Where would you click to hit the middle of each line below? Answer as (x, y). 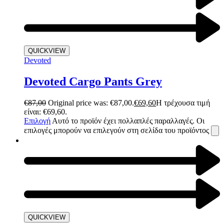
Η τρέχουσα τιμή (183, 103)
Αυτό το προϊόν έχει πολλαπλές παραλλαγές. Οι (128, 121)
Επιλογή (37, 121)
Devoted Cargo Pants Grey (93, 82)
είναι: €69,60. (45, 112)
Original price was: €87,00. (91, 103)
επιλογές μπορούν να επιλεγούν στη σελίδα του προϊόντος (117, 130)
